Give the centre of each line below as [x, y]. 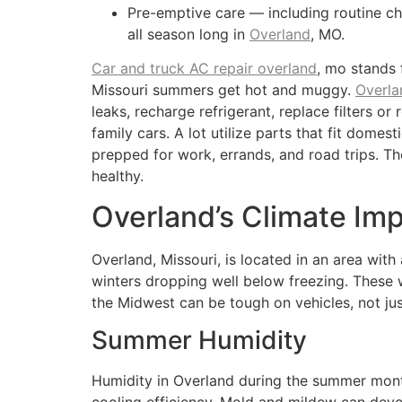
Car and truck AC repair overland [204, 69]
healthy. [118, 176]
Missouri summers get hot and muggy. [223, 90]
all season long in [188, 34]
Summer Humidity [199, 341]
